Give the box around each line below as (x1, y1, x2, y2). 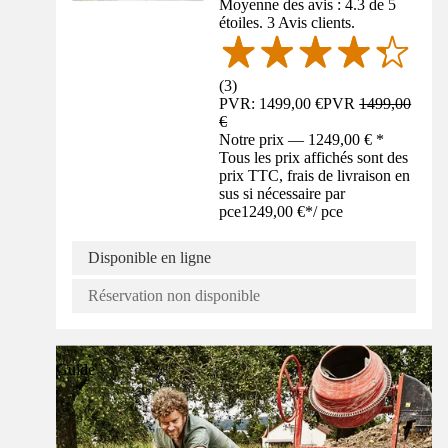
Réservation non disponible (88, 287, 260, 305)
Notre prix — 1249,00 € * (219, 131, 385, 149)
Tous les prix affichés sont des (219, 149, 409, 167)
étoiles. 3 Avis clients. (219, 14, 356, 32)
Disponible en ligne (88, 249, 211, 267)
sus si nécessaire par (219, 185, 346, 203)
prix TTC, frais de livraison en (219, 167, 411, 185)
